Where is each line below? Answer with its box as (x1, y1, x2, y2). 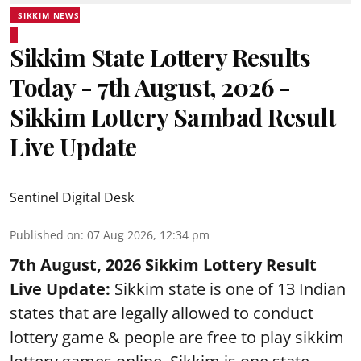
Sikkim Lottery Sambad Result (10, 101, 335, 133)
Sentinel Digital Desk (10, 189, 134, 206)
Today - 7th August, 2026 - (10, 71, 290, 103)
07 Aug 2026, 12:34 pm (87, 227, 210, 243)
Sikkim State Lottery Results (10, 41, 310, 73)
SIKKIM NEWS (18, 10, 80, 21)
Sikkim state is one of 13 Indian (110, 278, 346, 300)
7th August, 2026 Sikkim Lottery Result (10, 254, 317, 276)
